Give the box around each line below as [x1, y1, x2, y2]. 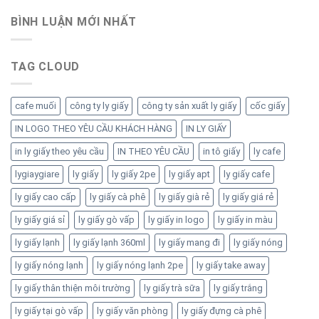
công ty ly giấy [70, 100, 128, 112]
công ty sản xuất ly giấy [142, 100, 236, 112]
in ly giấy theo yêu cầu [15, 146, 104, 157]
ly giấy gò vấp [78, 214, 135, 226]
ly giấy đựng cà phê [182, 305, 261, 317]
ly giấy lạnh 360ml [73, 237, 145, 249]
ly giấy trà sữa [144, 283, 200, 294]
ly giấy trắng [214, 283, 263, 294]
